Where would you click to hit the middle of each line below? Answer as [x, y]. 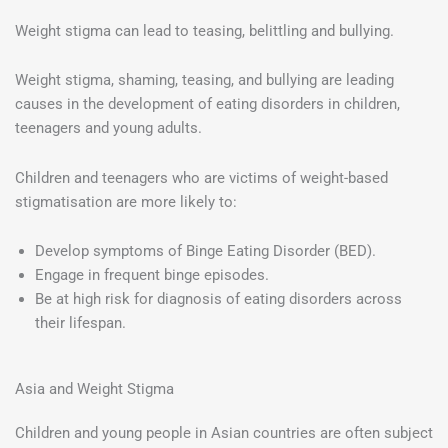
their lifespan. [82, 323]
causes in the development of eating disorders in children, [207, 104]
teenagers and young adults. [108, 128]
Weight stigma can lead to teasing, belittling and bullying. [204, 30]
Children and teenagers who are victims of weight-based [201, 177]
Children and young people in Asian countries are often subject [224, 433]
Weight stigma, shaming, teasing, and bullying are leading [204, 80]
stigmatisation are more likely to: [126, 201]
